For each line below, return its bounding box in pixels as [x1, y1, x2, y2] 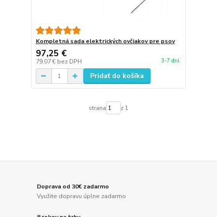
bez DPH [57, 58, 82, 66]
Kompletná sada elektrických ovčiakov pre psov [35, 37, 175, 46]
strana [88, 104, 106, 112]
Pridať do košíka [90, 71, 144, 81]
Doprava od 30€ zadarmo [37, 183, 109, 191]
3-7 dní [160, 57, 179, 64]
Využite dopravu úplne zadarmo [37, 192, 126, 200]
